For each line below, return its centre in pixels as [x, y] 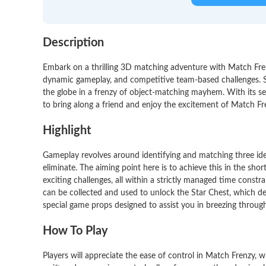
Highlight [67, 131]
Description [73, 43]
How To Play [75, 231]
